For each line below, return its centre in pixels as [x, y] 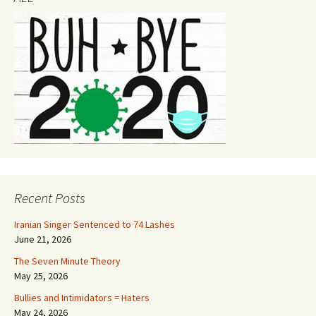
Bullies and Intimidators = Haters [82, 298]
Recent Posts [50, 198]
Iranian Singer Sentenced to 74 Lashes [95, 224]
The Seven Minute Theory [67, 261]
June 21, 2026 [43, 239]
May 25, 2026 [41, 276]
